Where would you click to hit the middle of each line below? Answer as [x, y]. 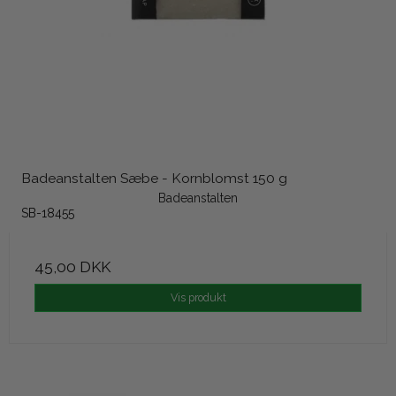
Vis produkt [198, 297]
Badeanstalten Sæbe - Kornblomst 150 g [154, 178]
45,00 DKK [72, 267]
